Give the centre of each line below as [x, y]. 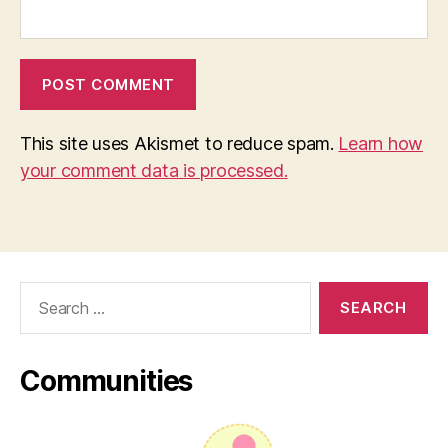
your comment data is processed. [154, 171]
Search [39, 292]
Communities [106, 381]
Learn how [381, 144]
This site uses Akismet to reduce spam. [179, 144]
